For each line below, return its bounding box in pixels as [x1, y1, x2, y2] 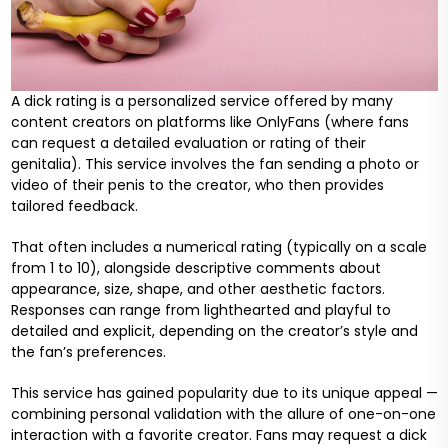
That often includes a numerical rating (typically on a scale [10, 237, 427, 258]
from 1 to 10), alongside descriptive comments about [10, 258, 381, 279]
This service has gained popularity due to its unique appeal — [10, 383, 438, 404]
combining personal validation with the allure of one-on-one [10, 404, 436, 425]
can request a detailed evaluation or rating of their [10, 133, 366, 154]
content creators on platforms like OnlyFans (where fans [10, 112, 409, 133]
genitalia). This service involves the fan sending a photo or [10, 154, 419, 175]
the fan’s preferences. [10, 342, 166, 363]
